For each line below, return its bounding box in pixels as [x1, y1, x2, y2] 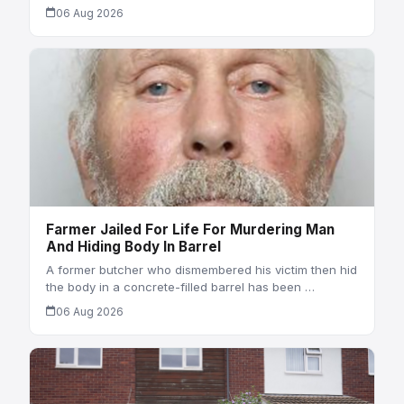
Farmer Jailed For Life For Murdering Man [45, 221, 335, 239]
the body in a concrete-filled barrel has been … [45, 279, 315, 294]
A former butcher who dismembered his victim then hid [45, 262, 357, 277]
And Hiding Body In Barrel [45, 238, 221, 256]
